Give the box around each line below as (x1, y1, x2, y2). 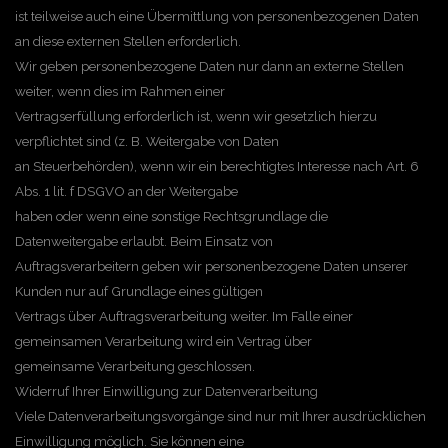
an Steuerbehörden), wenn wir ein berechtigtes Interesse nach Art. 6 (15, 158, 419, 174)
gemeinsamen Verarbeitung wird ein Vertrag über (15, 333, 312, 349)
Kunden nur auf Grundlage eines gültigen (15, 283, 263, 299)
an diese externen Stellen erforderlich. (15, 33, 241, 49)
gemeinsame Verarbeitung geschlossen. (15, 358, 255, 374)
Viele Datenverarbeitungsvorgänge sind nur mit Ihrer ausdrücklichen (15, 408, 426, 424)
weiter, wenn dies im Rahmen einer (15, 83, 225, 99)
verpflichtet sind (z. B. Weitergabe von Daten (15, 133, 279, 149)
